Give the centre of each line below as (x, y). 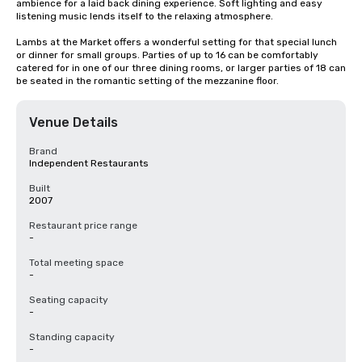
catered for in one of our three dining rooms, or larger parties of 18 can (181, 68)
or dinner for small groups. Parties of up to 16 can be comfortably (167, 55)
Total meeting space (76, 263)
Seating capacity (69, 300)
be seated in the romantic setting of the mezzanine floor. (147, 81)
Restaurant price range (83, 225)
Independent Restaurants (89, 163)
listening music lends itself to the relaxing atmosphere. (146, 16)
